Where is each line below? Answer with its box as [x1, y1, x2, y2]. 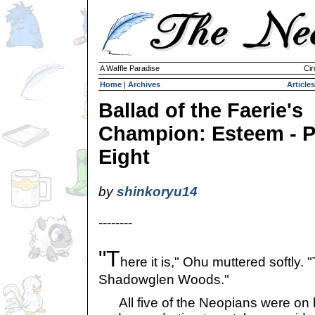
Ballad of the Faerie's [98, 99, 303, 122]
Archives [128, 80, 160, 89]
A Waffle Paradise [100, 64, 160, 72]
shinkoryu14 [117, 184, 198, 199]
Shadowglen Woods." [98, 272, 229, 287]
